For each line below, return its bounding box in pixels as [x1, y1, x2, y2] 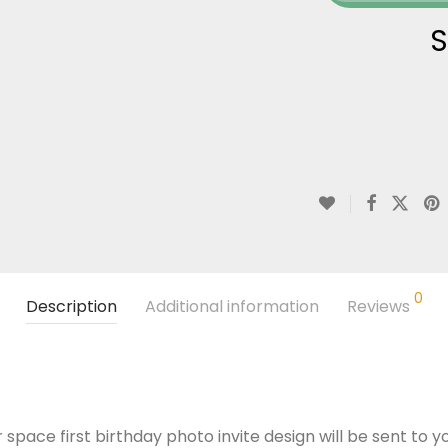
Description [25, 295, 117, 319]
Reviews [346, 295, 414, 319]
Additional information [144, 295, 319, 319]
